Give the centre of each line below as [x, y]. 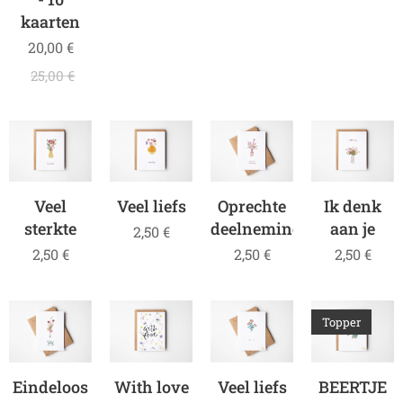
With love [151, 387]
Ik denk [353, 206]
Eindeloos [50, 387]
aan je [353, 229]
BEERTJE [353, 387]
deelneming [256, 229]
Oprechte [252, 206]
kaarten [50, 21]
